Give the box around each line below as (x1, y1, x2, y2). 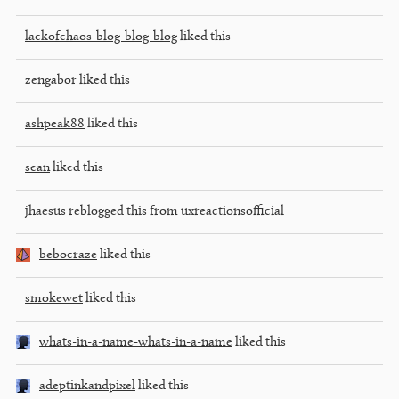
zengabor (25, 74, 77, 86)
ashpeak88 (25, 118, 85, 130)
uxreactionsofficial (181, 205, 284, 217)
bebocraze (39, 248, 97, 261)
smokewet (25, 292, 83, 305)
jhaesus (25, 205, 66, 217)
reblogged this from (66, 205, 181, 217)
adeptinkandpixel (39, 379, 135, 392)
